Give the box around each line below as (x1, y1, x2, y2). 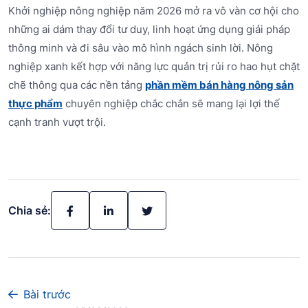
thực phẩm (8, 97, 63, 111)
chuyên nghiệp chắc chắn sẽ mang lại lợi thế (63, 97, 280, 111)
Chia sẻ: (8, 203, 51, 218)
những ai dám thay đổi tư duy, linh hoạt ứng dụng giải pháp (8, 23, 290, 36)
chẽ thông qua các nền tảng (8, 78, 145, 92)
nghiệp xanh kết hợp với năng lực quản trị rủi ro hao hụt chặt (8, 60, 300, 74)
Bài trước (23, 287, 71, 302)
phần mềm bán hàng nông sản (145, 78, 294, 92)
